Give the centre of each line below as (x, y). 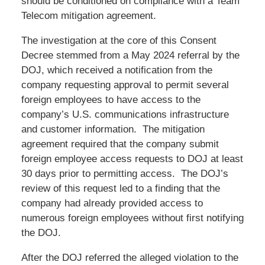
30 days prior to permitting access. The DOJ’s (125, 173)
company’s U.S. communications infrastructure (125, 114)
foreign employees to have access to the (111, 99)
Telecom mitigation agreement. (88, 15)
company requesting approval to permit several (125, 85)
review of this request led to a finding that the (120, 188)
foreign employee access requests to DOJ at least (132, 159)
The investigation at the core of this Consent (119, 40)
